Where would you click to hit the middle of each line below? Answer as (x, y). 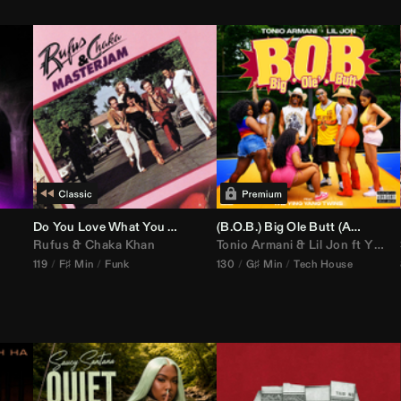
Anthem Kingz (346, 226)
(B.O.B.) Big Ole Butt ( (279, 226)
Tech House (324, 264)
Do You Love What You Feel (173, 226)
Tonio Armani (255, 244)
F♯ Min (76, 264)
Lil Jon (329, 244)
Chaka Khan (120, 244)
